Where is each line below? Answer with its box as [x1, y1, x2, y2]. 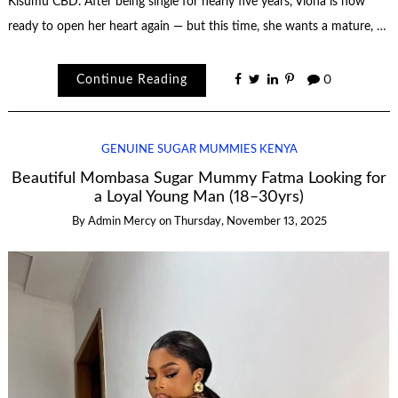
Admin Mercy [87, 215, 156, 227]
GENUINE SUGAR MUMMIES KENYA [100, 144, 298, 156]
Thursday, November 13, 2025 [173, 215, 327, 227]
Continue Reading [76, 74, 187, 87]
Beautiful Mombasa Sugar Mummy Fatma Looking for [12, 170, 386, 186]
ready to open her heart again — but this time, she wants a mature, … [7, 20, 386, 33]
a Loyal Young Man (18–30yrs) [94, 188, 304, 204]
